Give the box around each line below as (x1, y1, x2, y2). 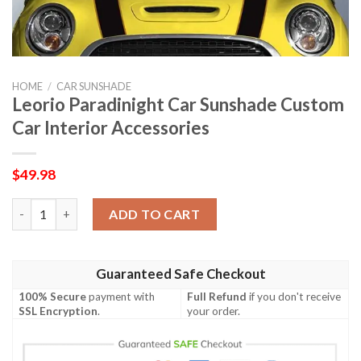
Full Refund (187, 289, 247, 303)
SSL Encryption (19, 304, 98, 317)
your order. (187, 304, 241, 317)
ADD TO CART (109, 205, 201, 222)
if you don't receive (247, 289, 342, 303)
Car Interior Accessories (12, 117, 210, 139)
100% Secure (19, 289, 87, 303)
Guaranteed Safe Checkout (95, 265, 266, 282)
